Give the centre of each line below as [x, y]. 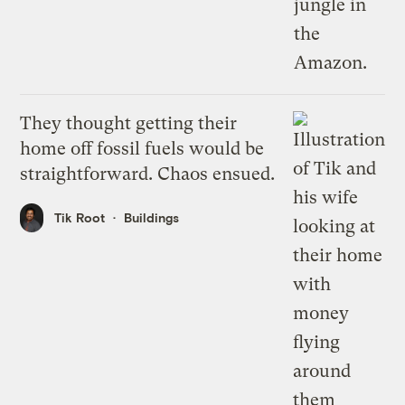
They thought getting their [129, 123]
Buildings [152, 218]
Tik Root [80, 218]
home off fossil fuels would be [142, 148]
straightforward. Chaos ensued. [148, 174]
